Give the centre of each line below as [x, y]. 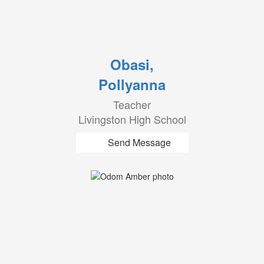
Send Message [139, 142]
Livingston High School [132, 119]
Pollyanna [132, 84]
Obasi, [132, 64]
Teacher [132, 104]
